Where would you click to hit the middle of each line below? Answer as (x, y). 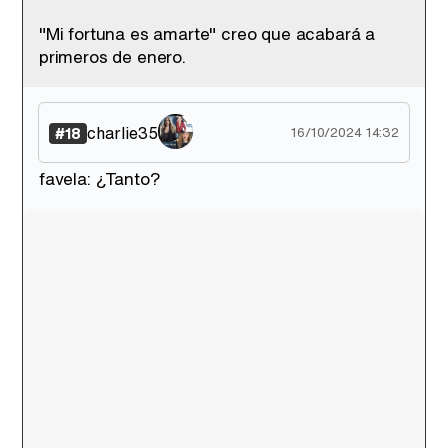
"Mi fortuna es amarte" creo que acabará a (207, 33)
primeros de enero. (112, 56)
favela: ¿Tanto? (100, 178)
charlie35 (122, 132)
